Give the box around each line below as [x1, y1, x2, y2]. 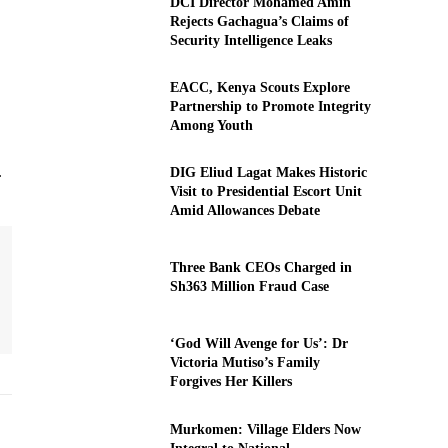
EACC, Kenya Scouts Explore [169, 80, 350, 96]
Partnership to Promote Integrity [169, 99, 371, 115]
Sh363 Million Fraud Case [169, 279, 329, 295]
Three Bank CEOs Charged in [169, 260, 352, 276]
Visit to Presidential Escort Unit [169, 184, 362, 200]
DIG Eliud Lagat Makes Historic [169, 165, 367, 181]
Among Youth [169, 118, 253, 134]
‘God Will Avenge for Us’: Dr [169, 336, 348, 352]
